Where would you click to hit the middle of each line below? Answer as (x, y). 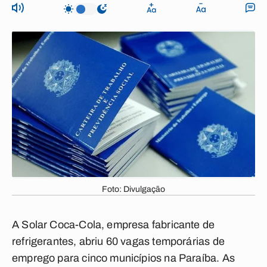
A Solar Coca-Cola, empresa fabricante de (114, 225)
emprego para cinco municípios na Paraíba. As (123, 258)
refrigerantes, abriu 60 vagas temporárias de (118, 241)
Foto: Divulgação (133, 189)
